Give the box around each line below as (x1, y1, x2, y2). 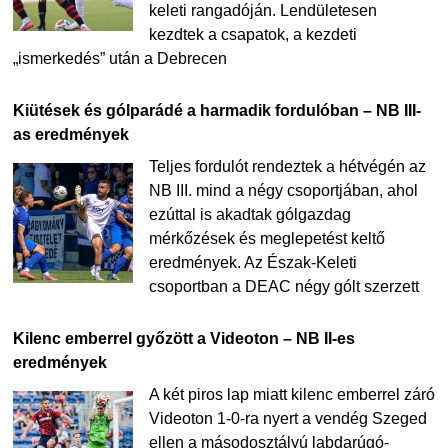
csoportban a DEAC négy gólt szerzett (148, 278, 419, 296)
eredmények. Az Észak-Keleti (148, 254, 357, 272)
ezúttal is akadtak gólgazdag (148, 206, 351, 224)
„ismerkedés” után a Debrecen (12, 50, 227, 68)
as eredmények (12, 126, 129, 144)
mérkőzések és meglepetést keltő (148, 230, 385, 248)
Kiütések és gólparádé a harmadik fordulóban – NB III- (12, 102, 421, 120)
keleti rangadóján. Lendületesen (148, 2, 377, 20)
